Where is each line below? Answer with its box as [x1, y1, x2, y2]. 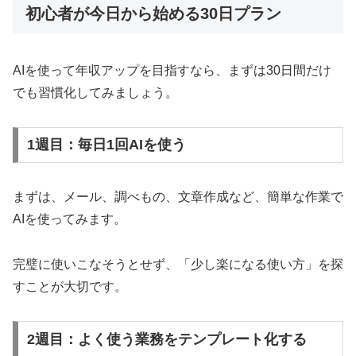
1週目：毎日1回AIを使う [26, 137, 186, 153]
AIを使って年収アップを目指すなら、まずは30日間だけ [13, 63, 331, 77]
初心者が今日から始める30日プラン [25, 5, 281, 23]
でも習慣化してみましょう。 [13, 85, 178, 99]
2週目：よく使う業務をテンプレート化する [26, 331, 307, 347]
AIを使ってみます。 [13, 212, 126, 226]
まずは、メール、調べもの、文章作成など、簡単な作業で [13, 190, 343, 204]
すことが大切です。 [13, 280, 127, 294]
